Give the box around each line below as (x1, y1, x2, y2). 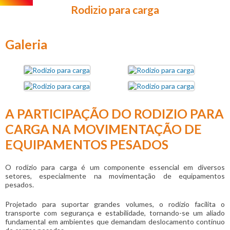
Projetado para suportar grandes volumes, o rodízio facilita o (5, 200, 225, 209)
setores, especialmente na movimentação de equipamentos (5, 171, 225, 181)
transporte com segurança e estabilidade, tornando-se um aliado (5, 208, 225, 218)
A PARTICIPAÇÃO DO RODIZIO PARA (5, 106, 224, 122)
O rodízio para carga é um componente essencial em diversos (5, 163, 225, 172)
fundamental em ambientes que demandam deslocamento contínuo (5, 217, 225, 226)
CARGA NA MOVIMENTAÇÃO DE (5, 121, 202, 137)
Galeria (5, 36, 47, 52)
